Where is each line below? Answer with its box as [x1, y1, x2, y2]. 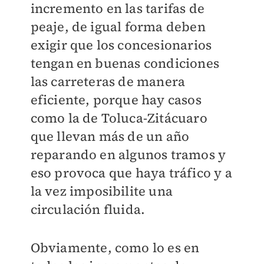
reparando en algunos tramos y [30, 146, 226, 164]
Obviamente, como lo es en [30, 239, 200, 257]
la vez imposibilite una [30, 182, 173, 200]
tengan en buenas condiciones [30, 54, 220, 72]
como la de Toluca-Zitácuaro [30, 109, 207, 127]
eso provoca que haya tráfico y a [30, 164, 232, 182]
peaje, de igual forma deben [30, 18, 206, 36]
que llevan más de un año [30, 127, 190, 146]
